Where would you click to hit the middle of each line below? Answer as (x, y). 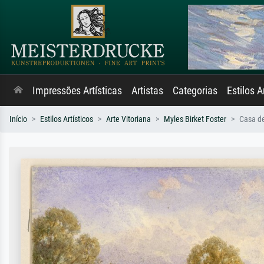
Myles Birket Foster (195, 119)
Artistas (147, 91)
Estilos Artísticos (67, 119)
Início (18, 119)
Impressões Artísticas (77, 91)
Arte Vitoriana (128, 119)
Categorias (195, 91)
